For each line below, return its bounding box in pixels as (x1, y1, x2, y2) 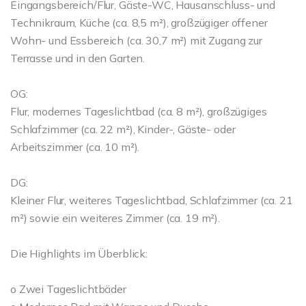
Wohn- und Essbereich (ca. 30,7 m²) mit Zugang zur (10, 33, 262, 47)
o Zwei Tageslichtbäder (10, 282, 126, 296)
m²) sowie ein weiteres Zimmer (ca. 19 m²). (10, 211, 220, 225)
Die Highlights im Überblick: (10, 247, 148, 260)
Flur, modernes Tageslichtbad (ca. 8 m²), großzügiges (10, 105, 267, 118)
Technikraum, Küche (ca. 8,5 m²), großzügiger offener (10, 16, 268, 29)
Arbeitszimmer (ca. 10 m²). (10, 140, 140, 154)
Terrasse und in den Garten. (10, 51, 145, 65)
